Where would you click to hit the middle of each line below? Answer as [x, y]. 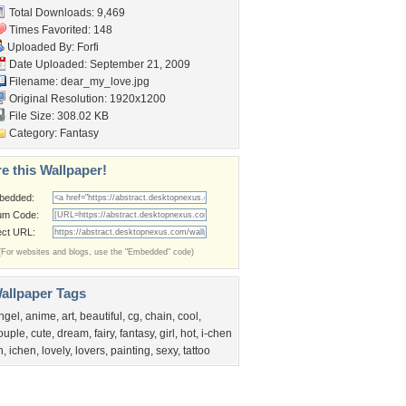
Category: [33, 133]
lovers [90, 351]
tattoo [197, 351]
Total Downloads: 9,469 [66, 13]
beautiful [101, 316]
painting [130, 351]
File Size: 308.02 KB [58, 116]
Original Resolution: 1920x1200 [86, 99]
